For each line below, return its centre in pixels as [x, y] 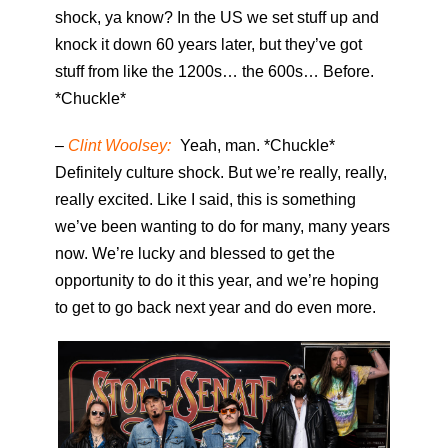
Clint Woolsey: [119, 146]
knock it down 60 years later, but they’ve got [208, 45]
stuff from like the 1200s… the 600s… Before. [214, 72]
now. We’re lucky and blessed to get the [195, 254]
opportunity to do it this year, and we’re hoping [217, 281]
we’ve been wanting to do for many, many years [222, 227]
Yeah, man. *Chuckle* [255, 146]
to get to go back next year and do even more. [215, 308]
